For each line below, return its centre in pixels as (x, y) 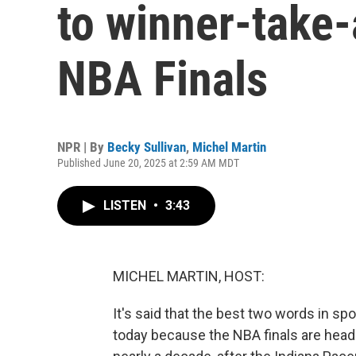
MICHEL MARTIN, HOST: (189, 276)
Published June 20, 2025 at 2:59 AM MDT (148, 163)
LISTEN (126, 205)
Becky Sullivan (147, 147)
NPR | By (82, 147)
